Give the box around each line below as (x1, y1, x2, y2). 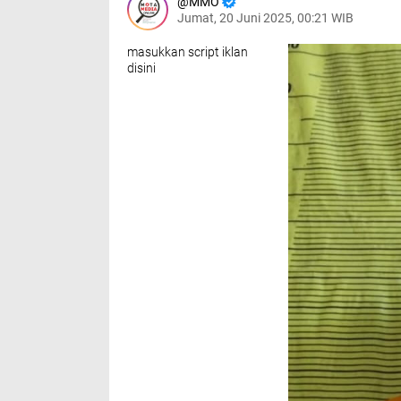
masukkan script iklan (127, 45, 248, 60)
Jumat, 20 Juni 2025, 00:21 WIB (177, 11, 354, 26)
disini (127, 61, 156, 76)
